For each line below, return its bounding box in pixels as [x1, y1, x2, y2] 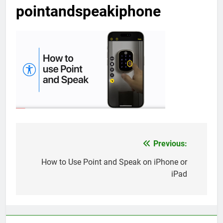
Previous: [153, 138, 187, 148]
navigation [25, 157, 81, 171]
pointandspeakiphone [16, 2, 161, 20]
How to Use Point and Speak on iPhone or [41, 157, 187, 167]
